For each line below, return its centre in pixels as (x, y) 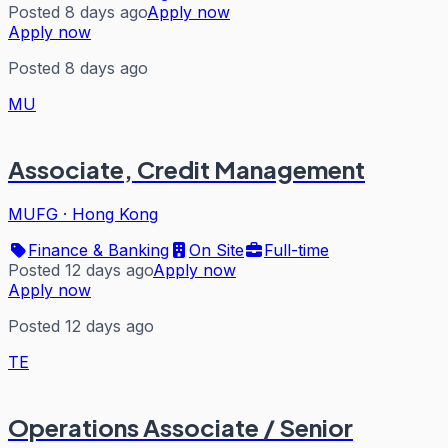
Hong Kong (115, 213)
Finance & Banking (98, 249)
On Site (216, 249)
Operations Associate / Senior (180, 426)
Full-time (296, 249)
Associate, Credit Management (186, 169)
